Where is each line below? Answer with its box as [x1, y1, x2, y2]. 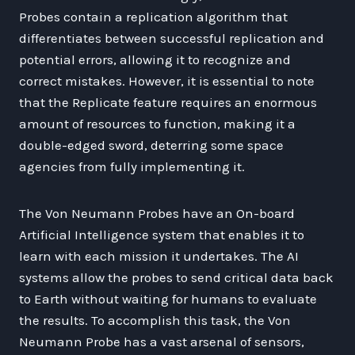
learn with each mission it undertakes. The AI [19, 247, 299, 264]
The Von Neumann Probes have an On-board [19, 204, 295, 221]
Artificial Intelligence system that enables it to [19, 226, 304, 242]
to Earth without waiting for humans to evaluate [19, 290, 317, 307]
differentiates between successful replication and [19, 29, 324, 46]
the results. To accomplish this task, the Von [19, 311, 291, 328]
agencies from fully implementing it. [19, 158, 245, 174]
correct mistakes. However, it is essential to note [19, 72, 315, 89]
